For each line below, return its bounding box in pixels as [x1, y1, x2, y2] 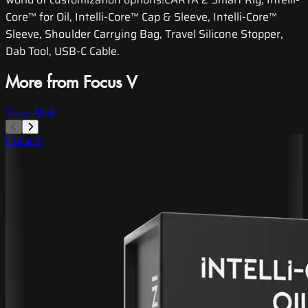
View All [5, 106, 45, 120]
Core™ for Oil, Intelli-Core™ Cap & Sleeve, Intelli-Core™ [5, 8, 277, 26]
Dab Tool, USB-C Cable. [5, 43, 120, 60]
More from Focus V [5, 74, 137, 93]
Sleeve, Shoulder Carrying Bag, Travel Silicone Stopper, [5, 25, 283, 43]
